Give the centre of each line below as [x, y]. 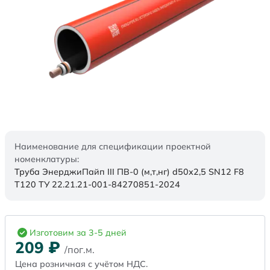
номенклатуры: [47, 159]
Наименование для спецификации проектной [113, 147]
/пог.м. [80, 250]
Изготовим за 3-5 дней [78, 233]
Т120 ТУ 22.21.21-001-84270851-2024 [97, 185]
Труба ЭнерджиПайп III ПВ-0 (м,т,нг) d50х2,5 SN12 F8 [129, 172]
